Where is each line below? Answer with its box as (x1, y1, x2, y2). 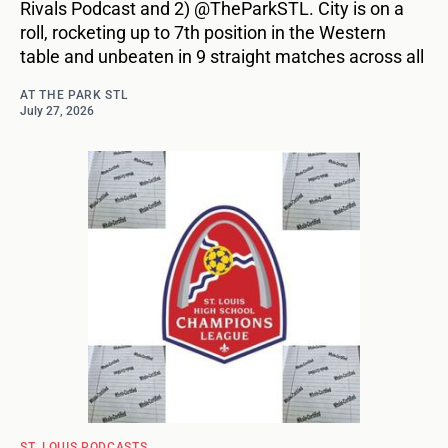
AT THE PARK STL (20, 88, 128, 103)
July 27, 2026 (20, 104, 94, 119)
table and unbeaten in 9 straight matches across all (20, 46, 424, 68)
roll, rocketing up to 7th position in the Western (20, 22, 386, 44)
